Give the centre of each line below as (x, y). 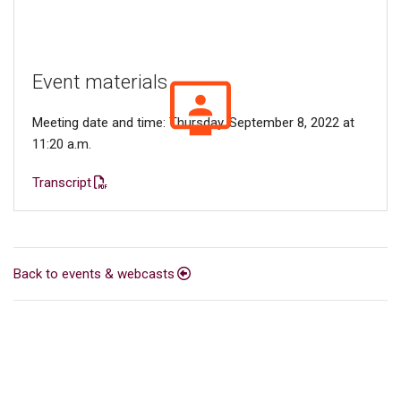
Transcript (62, 183)
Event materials (100, 82)
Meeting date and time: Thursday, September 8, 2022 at (193, 123)
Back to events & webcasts (94, 274)
